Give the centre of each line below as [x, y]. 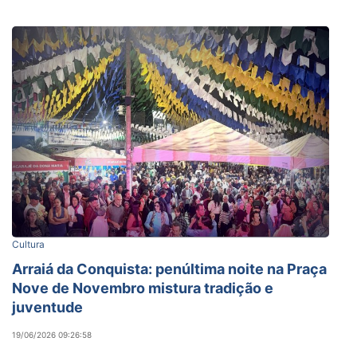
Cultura [28, 244]
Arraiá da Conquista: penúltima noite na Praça [169, 269]
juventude [47, 307]
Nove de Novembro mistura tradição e [143, 288]
